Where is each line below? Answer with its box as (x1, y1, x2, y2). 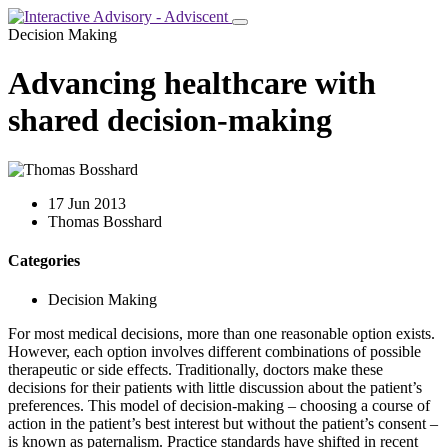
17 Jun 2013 (48, 194, 126, 212)
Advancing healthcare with (8, 65, 376, 102)
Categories (8, 252, 80, 270)
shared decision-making (8, 102, 332, 139)
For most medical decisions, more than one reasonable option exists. (8, 325, 435, 343)
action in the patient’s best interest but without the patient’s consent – (8, 415, 438, 433)
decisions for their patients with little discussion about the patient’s (8, 379, 422, 397)
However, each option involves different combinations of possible (8, 343, 421, 361)
